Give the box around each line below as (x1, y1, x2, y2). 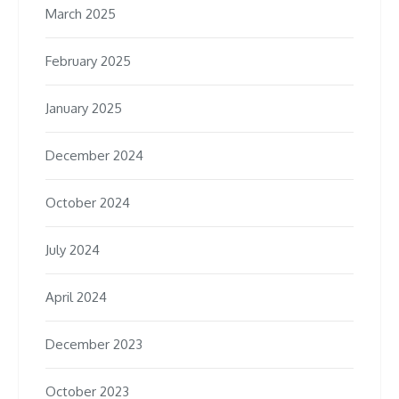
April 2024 (45, 289, 107, 306)
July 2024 (45, 241, 100, 259)
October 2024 (45, 194, 130, 212)
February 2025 (45, 53, 131, 70)
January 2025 (45, 100, 122, 118)
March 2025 (45, 5, 116, 23)
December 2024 (45, 147, 143, 165)
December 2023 (45, 336, 142, 354)
